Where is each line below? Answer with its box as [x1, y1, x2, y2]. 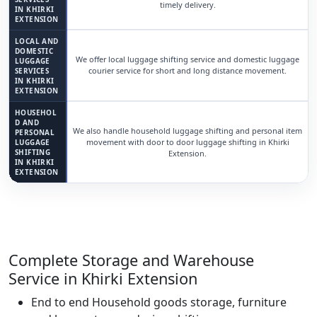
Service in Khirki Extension [8, 268, 197, 289]
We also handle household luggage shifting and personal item [73, 125, 302, 136]
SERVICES [15, 66, 50, 76]
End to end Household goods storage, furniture [31, 294, 287, 310]
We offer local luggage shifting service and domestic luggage [76, 54, 299, 64]
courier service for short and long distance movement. [88, 65, 287, 76]
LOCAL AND [15, 36, 59, 46]
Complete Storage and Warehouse [8, 250, 254, 270]
